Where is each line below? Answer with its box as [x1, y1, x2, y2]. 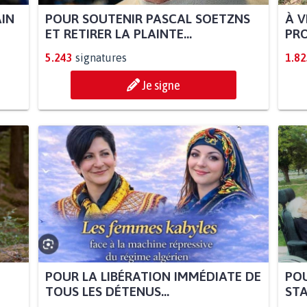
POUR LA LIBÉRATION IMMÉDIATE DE [45, 269, 261, 284]
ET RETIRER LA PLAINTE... [45, 26, 192, 42]
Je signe [142, 77, 180, 93]
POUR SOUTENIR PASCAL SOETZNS [45, 11, 250, 27]
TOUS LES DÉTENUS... [45, 284, 169, 299]
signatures [75, 51, 127, 64]
